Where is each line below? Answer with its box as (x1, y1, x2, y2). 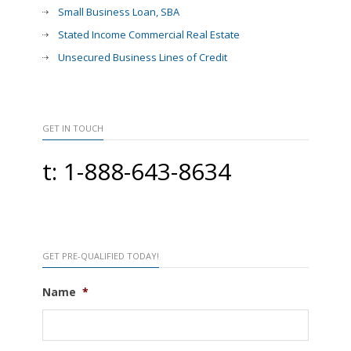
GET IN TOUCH (42, 121, 103, 134)
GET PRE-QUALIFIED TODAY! (42, 249, 159, 262)
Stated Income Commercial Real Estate (58, 27, 240, 42)
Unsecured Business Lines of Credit (58, 49, 227, 64)
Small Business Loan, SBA (58, 4, 179, 19)
